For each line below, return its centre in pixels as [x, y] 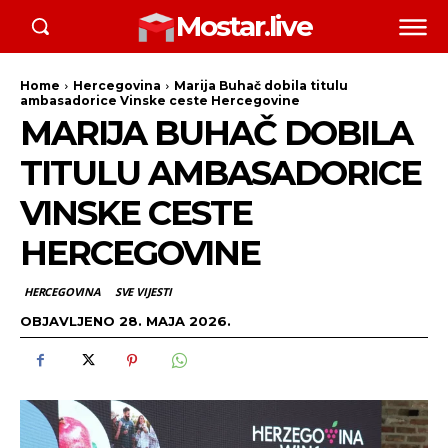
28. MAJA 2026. [175, 320]
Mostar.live [244, 26]
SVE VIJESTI [143, 292]
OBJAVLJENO [67, 320]
